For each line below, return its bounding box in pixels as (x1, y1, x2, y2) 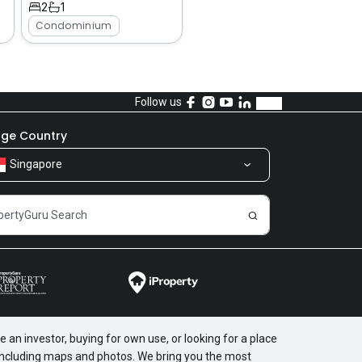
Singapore (10, 157, 62, 170)
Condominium (36, 18, 112, 32)
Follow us (134, 95, 182, 108)
